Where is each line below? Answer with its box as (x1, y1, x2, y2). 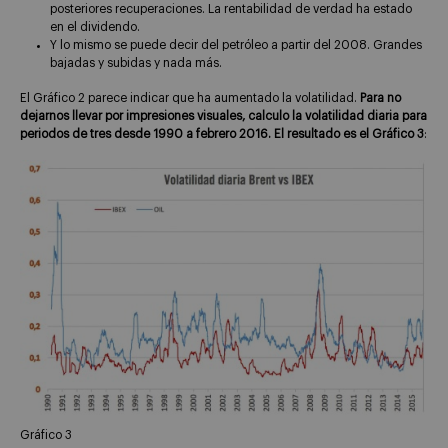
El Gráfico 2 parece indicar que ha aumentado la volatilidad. (20, 91, 360, 104)
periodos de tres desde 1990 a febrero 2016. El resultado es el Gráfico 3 (20, 127, 424, 140)
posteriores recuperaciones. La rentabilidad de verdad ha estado (50, 3, 412, 16)
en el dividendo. (50, 21, 140, 34)
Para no (360, 91, 401, 104)
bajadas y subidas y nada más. (50, 57, 222, 70)
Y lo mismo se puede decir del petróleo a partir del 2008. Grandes (50, 39, 422, 52)
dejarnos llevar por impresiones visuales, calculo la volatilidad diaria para (20, 109, 427, 122)
